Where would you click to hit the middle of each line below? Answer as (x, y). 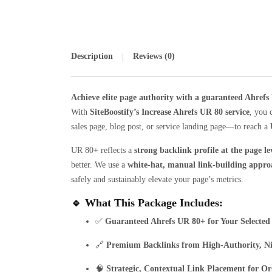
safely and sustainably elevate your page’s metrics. (157, 180)
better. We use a (99, 165)
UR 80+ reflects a (103, 151)
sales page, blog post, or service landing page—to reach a (171, 127)
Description (92, 56)
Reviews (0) (154, 56)
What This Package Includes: (154, 203)
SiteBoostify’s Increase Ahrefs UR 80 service (170, 112)
